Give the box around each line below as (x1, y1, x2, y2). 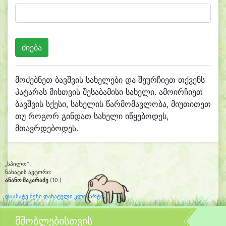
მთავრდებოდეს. (15, 123, 78, 133)
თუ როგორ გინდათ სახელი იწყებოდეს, (15, 111, 168, 121)
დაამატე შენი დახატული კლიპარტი (5, 193, 103, 200)
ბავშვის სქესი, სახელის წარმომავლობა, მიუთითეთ (15, 99, 211, 109)
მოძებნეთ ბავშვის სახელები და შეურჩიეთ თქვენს (15, 75, 205, 85)
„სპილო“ (5, 161, 29, 167)
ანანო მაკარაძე (5, 177, 48, 184)
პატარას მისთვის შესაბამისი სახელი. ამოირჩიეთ (15, 87, 203, 97)
